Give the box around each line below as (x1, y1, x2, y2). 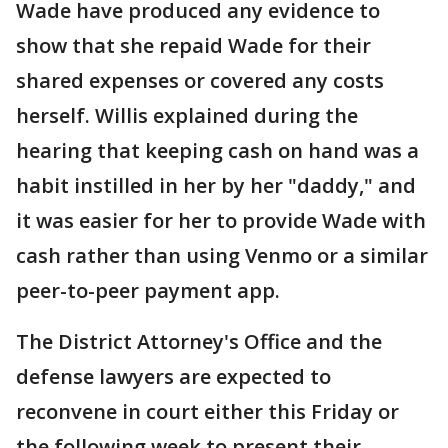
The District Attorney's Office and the (16, 328, 382, 356)
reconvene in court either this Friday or (16, 398, 399, 426)
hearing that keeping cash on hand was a (16, 137, 419, 165)
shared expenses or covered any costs (16, 67, 384, 95)
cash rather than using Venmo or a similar (16, 242, 428, 270)
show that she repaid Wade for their (16, 32, 371, 60)
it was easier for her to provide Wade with (16, 207, 426, 235)
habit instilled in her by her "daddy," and (16, 172, 416, 200)
